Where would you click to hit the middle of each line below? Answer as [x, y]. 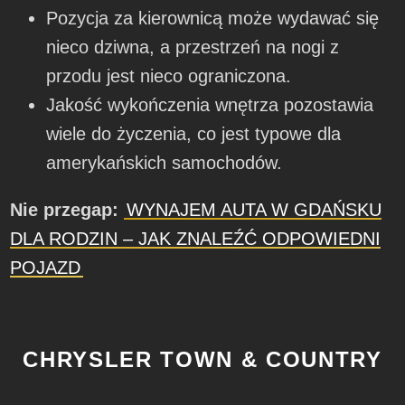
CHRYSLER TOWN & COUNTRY [202, 359]
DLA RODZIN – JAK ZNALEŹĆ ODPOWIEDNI [196, 238]
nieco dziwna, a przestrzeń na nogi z [193, 47]
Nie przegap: [65, 209]
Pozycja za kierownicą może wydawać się [213, 18]
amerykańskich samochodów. [165, 162]
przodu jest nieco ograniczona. [169, 75]
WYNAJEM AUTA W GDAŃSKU [254, 209]
